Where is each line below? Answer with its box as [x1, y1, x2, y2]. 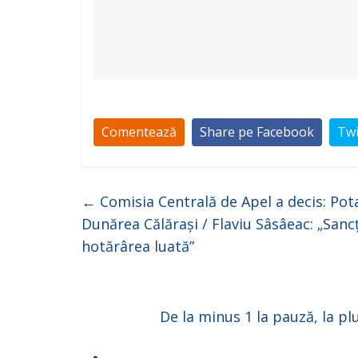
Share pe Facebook [200, 122, 314, 141]
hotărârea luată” [82, 236, 194, 256]
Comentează [101, 122, 177, 141]
